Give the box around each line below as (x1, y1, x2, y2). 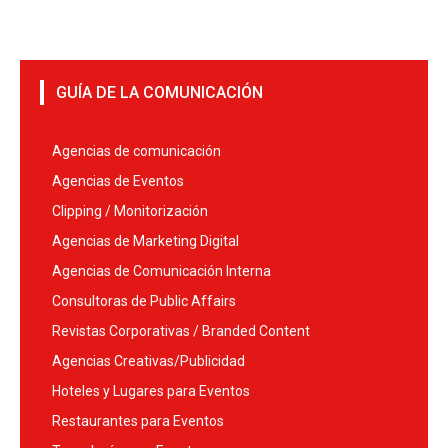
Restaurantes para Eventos (52, 413, 224, 430)
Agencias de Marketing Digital (52, 233, 239, 250)
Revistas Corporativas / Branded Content (52, 323, 310, 340)
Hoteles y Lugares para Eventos (52, 383, 250, 400)
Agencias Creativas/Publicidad (52, 353, 245, 370)
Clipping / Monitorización (52, 203, 208, 220)
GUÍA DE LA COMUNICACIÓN (56, 83, 263, 103)
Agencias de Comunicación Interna (52, 263, 271, 280)
